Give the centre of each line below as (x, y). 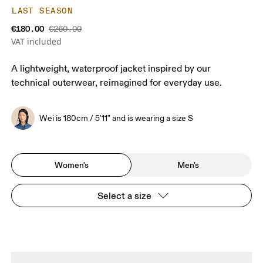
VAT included (37, 42)
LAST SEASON (42, 11)
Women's (71, 165)
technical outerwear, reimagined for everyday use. (117, 83)
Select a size (124, 196)
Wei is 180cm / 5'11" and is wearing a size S (117, 118)
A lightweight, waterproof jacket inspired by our (111, 69)
